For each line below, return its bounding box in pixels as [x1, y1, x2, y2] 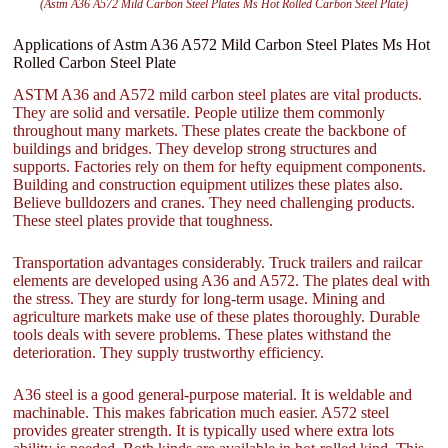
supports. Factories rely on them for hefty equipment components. [13, 158, 427, 176]
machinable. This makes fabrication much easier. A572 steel [13, 404, 390, 422]
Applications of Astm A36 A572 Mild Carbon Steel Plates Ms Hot [13, 35, 431, 53]
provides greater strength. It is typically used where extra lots [13, 422, 395, 440]
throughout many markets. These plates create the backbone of [13, 122, 407, 140]
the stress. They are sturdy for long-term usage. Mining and [13, 290, 386, 308]
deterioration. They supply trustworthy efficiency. [13, 344, 325, 362]
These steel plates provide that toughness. [13, 212, 274, 230]
